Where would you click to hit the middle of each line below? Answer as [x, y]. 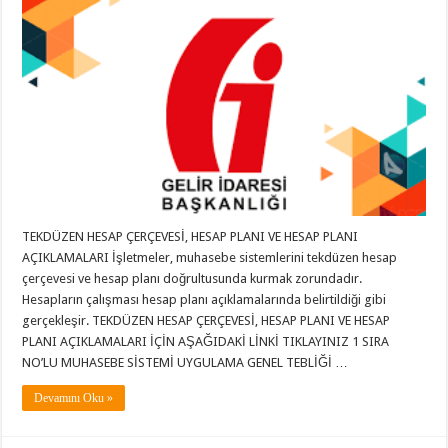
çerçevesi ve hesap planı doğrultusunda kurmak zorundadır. [192, 278]
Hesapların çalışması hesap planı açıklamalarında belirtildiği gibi [204, 299]
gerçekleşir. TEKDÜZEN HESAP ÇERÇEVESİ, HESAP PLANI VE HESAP [206, 320]
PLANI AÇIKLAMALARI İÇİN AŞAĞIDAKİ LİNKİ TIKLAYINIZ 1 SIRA [206, 341]
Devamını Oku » [74, 397]
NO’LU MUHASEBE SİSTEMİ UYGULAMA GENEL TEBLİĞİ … [185, 362]
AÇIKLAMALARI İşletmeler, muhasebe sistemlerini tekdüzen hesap [210, 257]
